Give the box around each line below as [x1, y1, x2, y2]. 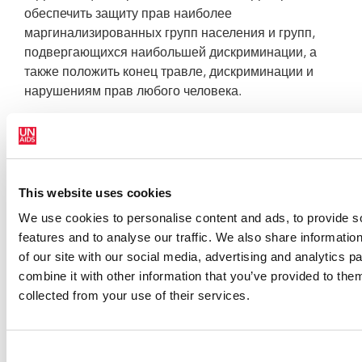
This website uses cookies [19, 185, 172, 200]
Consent [6, 344, 51, 358]
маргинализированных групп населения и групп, [24, 27, 315, 40]
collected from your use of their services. [19, 288, 250, 302]
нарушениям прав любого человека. [24, 86, 242, 99]
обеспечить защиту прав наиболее [24, 8, 232, 21]
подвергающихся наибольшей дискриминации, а [24, 47, 317, 60]
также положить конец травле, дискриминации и [24, 66, 314, 79]
